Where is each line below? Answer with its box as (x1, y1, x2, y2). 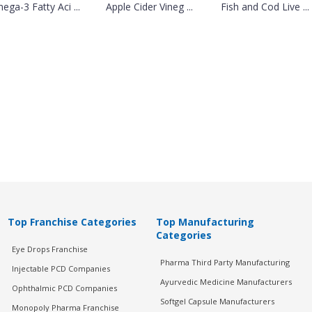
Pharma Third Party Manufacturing (159, 257, 290, 267)
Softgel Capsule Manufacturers (159, 296, 274, 306)
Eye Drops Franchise (11, 244, 88, 254)
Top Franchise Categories (7, 215, 136, 228)
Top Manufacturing (155, 215, 254, 228)
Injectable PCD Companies (11, 263, 110, 274)
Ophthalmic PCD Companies (11, 283, 117, 293)
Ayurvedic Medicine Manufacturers (159, 276, 292, 287)
